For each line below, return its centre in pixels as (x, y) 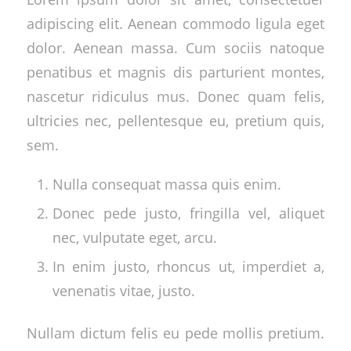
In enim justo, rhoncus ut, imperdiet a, (188, 266)
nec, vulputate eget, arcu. (134, 237)
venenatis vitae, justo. (123, 290)
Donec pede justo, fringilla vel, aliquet (188, 212)
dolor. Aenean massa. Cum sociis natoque (175, 48)
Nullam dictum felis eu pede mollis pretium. (175, 332)
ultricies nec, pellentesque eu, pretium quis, (175, 121)
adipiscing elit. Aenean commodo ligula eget (175, 24)
